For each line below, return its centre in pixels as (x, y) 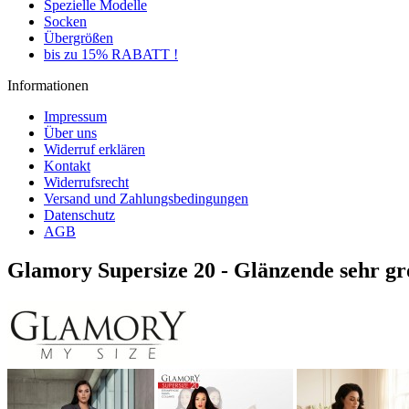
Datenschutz (79, 215)
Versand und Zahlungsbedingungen (146, 199)
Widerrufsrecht (86, 182)
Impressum (75, 116)
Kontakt (67, 166)
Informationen (48, 85)
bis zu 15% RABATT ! (111, 54)
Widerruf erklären (94, 149)
